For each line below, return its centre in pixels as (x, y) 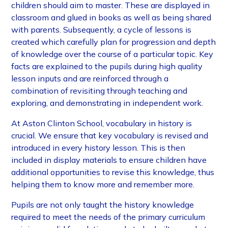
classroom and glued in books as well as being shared (111, 18)
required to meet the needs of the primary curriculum (108, 217)
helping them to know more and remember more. (104, 184)
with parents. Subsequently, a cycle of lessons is (102, 30)
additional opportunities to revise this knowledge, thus (113, 172)
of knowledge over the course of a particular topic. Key (112, 54)
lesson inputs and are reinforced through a (90, 79)
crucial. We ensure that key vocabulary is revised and (110, 136)
